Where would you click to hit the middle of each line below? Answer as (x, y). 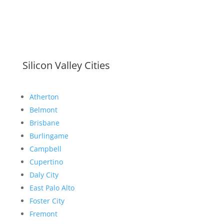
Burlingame (49, 135)
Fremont (43, 213)
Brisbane (44, 122)
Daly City (44, 174)
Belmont (43, 109)
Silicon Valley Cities (66, 65)
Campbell (45, 148)
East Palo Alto (52, 187)
